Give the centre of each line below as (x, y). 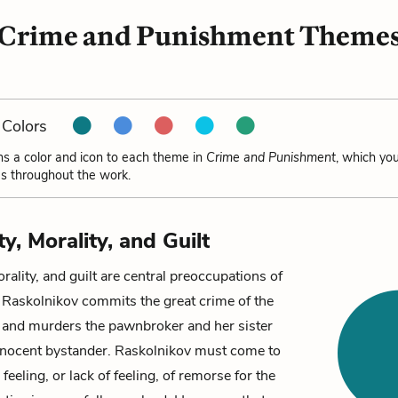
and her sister (228, 326)
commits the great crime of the (176, 301)
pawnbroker (146, 326)
